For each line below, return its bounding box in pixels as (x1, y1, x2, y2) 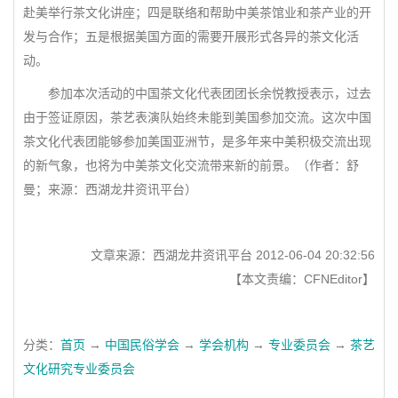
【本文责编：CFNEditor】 (229, 271, 375, 286)
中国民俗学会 (105, 337, 179, 352)
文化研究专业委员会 (23, 361, 135, 376)
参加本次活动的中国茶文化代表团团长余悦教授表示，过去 (23, 85, 371, 100)
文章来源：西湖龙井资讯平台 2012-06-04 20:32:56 (84, 247, 375, 262)
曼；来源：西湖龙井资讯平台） (23, 181, 197, 196)
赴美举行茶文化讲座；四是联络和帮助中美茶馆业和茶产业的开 (23, 4, 371, 20)
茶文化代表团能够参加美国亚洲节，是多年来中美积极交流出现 (23, 133, 371, 148)
